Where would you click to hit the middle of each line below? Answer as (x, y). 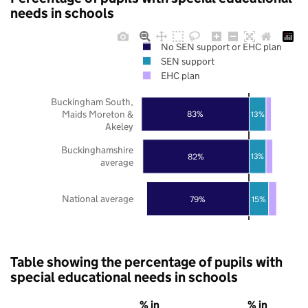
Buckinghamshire (97, 150)
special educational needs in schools (124, 277)
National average (98, 198)
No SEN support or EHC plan (221, 46)
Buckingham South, (92, 101)
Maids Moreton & (98, 114)
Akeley (119, 126)
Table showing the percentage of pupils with (146, 262)
